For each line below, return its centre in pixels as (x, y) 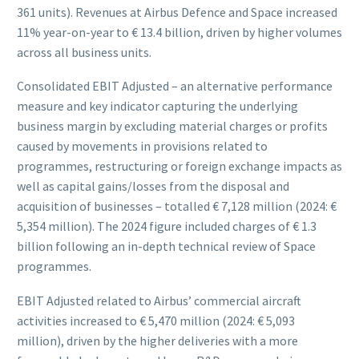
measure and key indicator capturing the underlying (157, 106)
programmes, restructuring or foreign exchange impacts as (179, 166)
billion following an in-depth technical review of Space (166, 246)
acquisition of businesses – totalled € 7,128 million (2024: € (177, 206)
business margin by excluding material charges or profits (172, 126)
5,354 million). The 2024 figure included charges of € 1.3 (167, 226)
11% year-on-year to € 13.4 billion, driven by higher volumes (179, 32)
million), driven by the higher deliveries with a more (157, 340)
